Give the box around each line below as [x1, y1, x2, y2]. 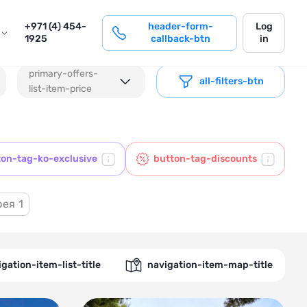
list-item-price [28, 83, 92, 95]
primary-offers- [28, 68, 98, 79]
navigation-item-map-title [147, 259, 273, 271]
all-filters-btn [199, 75, 265, 87]
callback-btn [151, 33, 211, 45]
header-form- [148, 21, 214, 32]
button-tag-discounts [153, 153, 257, 164]
